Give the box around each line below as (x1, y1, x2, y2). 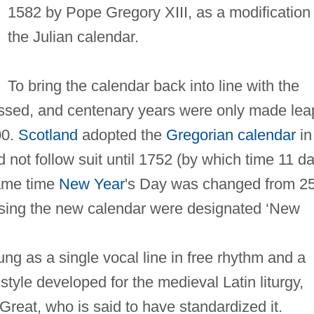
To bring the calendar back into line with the (7, 76, 299, 95)
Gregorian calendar (165, 125, 296, 144)
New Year (58, 175, 125, 193)
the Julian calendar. (7, 27, 139, 46)
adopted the (77, 125, 166, 144)
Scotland (18, 125, 78, 144)
